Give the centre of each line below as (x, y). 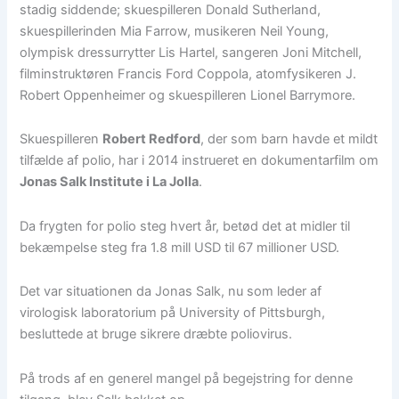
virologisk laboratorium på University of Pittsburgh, (173, 313)
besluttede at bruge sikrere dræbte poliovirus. (156, 334)
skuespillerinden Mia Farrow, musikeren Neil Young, (175, 31)
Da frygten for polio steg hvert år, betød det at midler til (185, 226)
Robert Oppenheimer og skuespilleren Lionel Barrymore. (188, 95)
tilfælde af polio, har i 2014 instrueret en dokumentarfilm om (199, 161)
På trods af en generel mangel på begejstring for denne (187, 378)
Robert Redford (152, 139)
